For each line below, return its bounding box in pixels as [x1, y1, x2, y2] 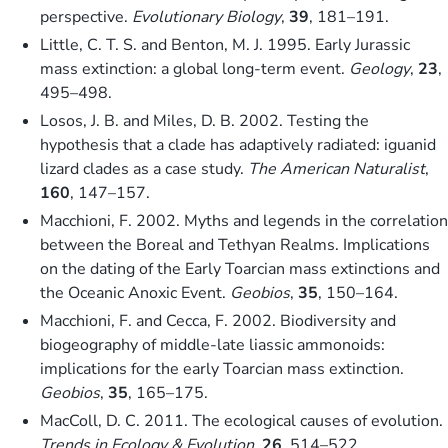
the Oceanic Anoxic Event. [40, 281, 230, 304]
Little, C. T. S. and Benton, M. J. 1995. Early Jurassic [40, 33, 410, 56]
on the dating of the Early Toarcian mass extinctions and [40, 257, 440, 280]
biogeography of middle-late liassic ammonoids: [40, 333, 385, 356]
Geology [349, 57, 410, 80]
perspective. [40, 5, 132, 28]
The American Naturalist [248, 157, 425, 180]
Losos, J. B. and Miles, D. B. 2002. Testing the [40, 109, 369, 132]
